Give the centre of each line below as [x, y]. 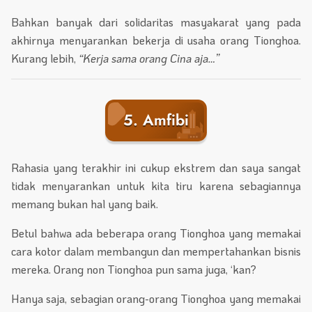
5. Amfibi [156, 120]
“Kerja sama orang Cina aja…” [149, 58]
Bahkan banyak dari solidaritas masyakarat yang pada [156, 22]
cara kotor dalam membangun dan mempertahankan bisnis [156, 251]
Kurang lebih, [45, 58]
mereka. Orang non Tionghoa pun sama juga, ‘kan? [134, 270]
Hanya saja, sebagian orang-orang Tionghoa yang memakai [156, 299]
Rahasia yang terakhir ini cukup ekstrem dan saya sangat [156, 168]
